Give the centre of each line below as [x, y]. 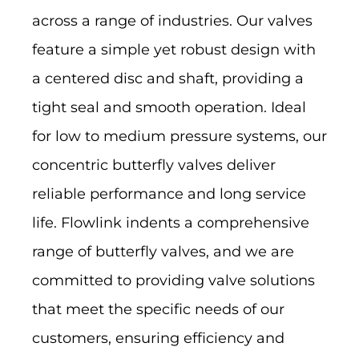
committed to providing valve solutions [173, 281]
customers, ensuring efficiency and [158, 339]
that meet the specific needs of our [158, 310]
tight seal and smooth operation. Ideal [169, 108]
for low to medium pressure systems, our [179, 137]
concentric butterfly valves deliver [154, 165]
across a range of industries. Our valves [172, 21]
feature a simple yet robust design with [174, 50]
